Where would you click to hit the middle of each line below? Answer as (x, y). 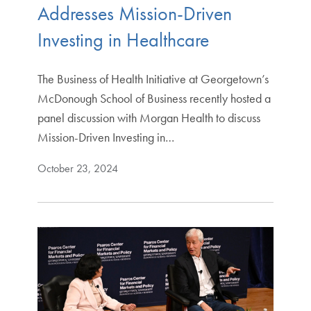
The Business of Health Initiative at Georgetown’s (153, 78)
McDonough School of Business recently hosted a (154, 98)
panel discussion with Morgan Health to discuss (149, 117)
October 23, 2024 (77, 168)
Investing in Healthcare (123, 40)
